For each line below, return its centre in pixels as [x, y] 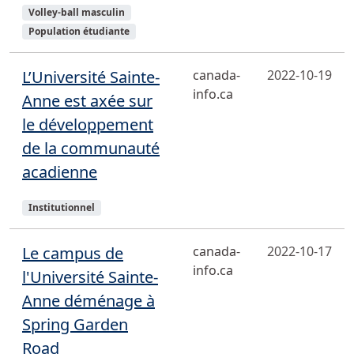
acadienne [60, 172]
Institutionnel [61, 207]
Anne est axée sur [87, 101]
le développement [88, 124]
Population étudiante [79, 32]
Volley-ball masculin [76, 12]
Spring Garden [75, 324]
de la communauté [91, 148]
